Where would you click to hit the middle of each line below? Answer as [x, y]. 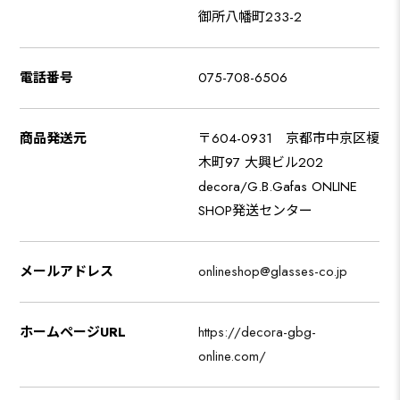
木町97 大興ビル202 [268, 163]
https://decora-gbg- [258, 333]
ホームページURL [73, 333]
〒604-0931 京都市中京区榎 [289, 139]
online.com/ [233, 357]
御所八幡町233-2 [250, 17]
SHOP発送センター [256, 211]
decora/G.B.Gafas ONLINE [278, 187]
